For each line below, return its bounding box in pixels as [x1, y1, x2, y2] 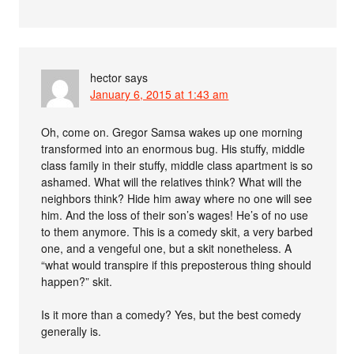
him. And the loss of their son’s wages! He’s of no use [41, 206, 309, 223]
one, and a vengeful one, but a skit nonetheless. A [41, 239, 292, 256]
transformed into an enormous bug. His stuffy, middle [41, 140, 306, 156]
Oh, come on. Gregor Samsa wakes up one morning [41, 123, 303, 140]
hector [90, 69, 122, 85]
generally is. [41, 322, 102, 339]
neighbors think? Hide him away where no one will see [41, 190, 313, 206]
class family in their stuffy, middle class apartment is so [41, 156, 314, 173]
